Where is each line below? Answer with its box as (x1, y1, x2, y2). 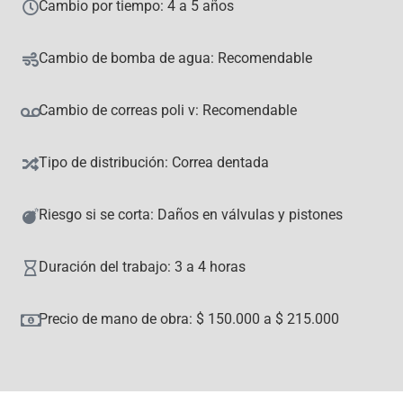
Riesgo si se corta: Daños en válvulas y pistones (39, 205, 343, 223)
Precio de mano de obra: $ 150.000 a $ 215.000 (39, 309, 339, 327)
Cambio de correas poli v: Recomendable (39, 101, 297, 119)
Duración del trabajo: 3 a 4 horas (39, 257, 246, 275)
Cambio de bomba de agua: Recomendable (39, 49, 312, 67)
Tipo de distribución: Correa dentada (39, 153, 269, 171)
